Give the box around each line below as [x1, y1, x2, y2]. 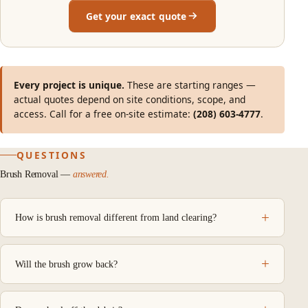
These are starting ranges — [124, 78, 256, 92]
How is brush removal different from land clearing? [14, 212, 217, 223]
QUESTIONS [16, 148, 87, 162]
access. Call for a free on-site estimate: [14, 107, 194, 121]
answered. [72, 168, 109, 179]
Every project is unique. [14, 78, 125, 92]
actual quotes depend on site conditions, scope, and [14, 93, 246, 107]
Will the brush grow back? [14, 258, 118, 269]
